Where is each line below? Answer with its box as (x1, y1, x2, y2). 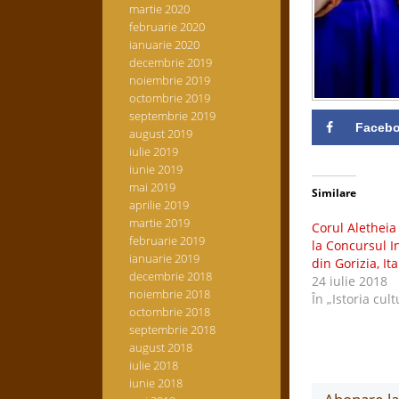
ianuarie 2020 (128, 37, 199, 53)
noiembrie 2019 (128, 72, 210, 88)
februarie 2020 (128, 19, 205, 35)
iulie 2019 (128, 143, 178, 159)
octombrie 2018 (128, 304, 210, 320)
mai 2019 (128, 179, 175, 195)
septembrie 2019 (128, 108, 216, 124)
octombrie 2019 (128, 90, 210, 106)
